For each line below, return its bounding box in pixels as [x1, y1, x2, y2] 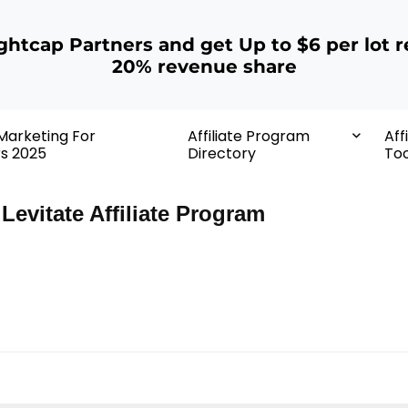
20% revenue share [111, 55, 297, 77]
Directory [187, 143, 256, 165]
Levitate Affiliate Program [2, 200, 265, 226]
